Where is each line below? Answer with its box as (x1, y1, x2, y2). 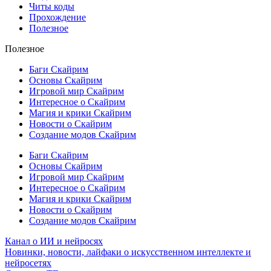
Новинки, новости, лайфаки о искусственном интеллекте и (5, 246, 251, 257)
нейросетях (5, 257, 51, 268)
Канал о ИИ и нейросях (5, 235, 103, 246)
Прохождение (29, 11, 86, 22)
